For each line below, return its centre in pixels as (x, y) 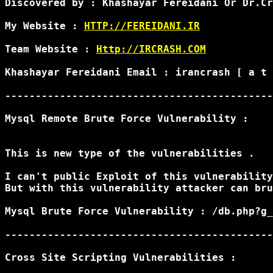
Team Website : (51, 49)
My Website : (44, 26)
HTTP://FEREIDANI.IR (142, 26)
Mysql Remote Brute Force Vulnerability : (127, 119)
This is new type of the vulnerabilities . (130, 153)
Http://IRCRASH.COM (151, 49)
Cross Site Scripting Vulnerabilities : (121, 257)
